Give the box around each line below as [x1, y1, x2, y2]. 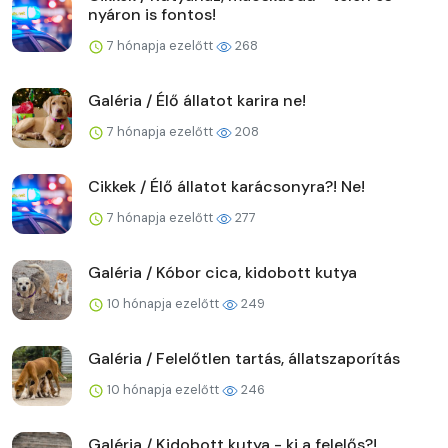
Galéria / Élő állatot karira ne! [88, 89, 306, 111]
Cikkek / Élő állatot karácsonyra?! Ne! [88, 175, 365, 197]
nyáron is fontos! [88, 3, 216, 25]
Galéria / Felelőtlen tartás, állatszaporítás [88, 347, 400, 369]
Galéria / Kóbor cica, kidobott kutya [88, 261, 357, 283]
